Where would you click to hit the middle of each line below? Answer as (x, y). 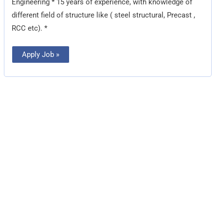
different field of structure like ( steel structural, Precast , (104, 15)
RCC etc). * (30, 28)
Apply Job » (41, 54)
